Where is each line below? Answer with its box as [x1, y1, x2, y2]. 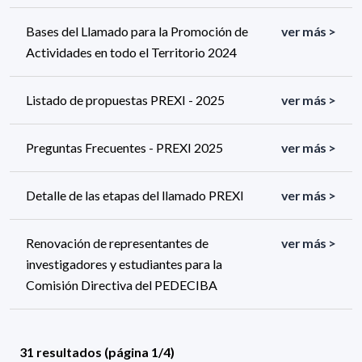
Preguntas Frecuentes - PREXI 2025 [26, 140, 223, 156]
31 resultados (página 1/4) [19, 344, 175, 360]
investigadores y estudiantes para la [26, 256, 222, 272]
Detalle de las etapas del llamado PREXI [26, 187, 244, 204]
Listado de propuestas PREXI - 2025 [26, 92, 225, 108]
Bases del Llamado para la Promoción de [26, 23, 248, 40]
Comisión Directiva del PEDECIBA [26, 277, 217, 293]
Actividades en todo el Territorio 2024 [26, 44, 237, 61]
